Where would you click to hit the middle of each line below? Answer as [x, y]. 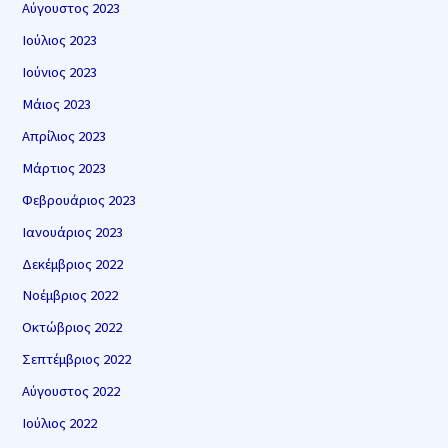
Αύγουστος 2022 [71, 391]
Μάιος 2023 [57, 103]
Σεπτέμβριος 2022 [77, 359]
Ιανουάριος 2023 [73, 231]
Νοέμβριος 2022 [70, 295]
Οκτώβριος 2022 [72, 327]
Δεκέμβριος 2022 [73, 263]
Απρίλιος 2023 [64, 135]
